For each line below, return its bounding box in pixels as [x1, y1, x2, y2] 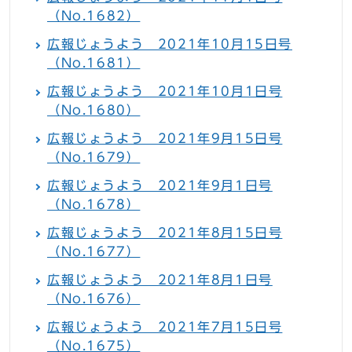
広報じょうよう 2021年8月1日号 [47, 273, 273, 287]
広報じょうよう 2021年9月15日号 [47, 132, 283, 145]
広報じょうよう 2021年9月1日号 [47, 179, 273, 192]
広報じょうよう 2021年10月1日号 [47, 85, 283, 98]
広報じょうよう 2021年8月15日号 [47, 226, 283, 240]
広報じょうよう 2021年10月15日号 [47, 38, 292, 51]
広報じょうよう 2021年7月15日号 [47, 321, 283, 334]
